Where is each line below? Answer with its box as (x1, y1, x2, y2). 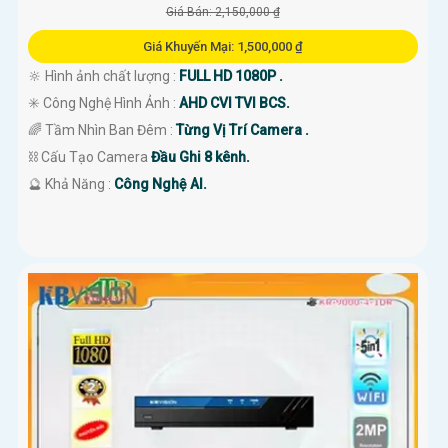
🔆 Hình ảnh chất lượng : (28, 68, 179, 85)
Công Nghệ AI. (114, 176, 207, 193)
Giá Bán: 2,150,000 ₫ (165, 5, 280, 20)
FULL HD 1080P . (179, 68, 283, 85)
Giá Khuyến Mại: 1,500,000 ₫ (142, 39, 303, 55)
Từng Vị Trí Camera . (176, 122, 309, 139)
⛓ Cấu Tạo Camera (28, 149, 151, 166)
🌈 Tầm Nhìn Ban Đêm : (28, 122, 176, 139)
